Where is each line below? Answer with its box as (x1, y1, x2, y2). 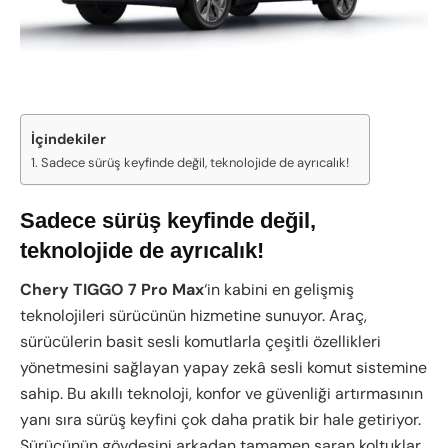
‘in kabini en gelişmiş (204, 279, 354, 301)
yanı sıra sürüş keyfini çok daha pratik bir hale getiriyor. (20, 409, 421, 431)
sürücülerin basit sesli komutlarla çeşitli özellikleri (20, 331, 381, 353)
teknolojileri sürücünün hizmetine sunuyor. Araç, (20, 305, 367, 327)
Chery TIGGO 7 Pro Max (20, 279, 204, 301)
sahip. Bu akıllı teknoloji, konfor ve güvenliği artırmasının (20, 383, 423, 405)
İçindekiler (31, 129, 106, 148)
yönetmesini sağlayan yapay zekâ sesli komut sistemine (20, 357, 427, 379)
